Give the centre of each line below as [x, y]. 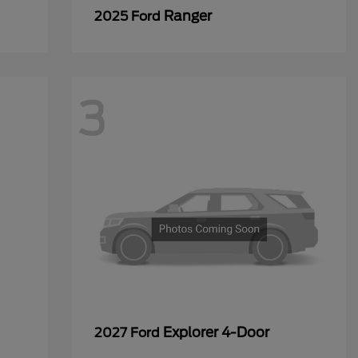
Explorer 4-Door [216, 332]
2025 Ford [129, 16]
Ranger [187, 16]
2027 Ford [128, 333]
